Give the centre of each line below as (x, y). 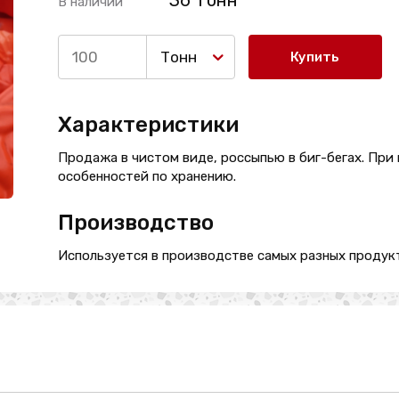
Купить (315, 57)
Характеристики (148, 125)
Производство (135, 223)
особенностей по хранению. (147, 176)
